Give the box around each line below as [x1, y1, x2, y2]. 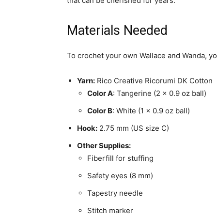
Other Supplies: [77, 141, 131, 150]
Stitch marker [87, 206, 133, 215]
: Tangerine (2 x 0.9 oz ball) [113, 89, 206, 98]
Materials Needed [67, 23, 168, 38]
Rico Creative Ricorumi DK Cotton [95, 76, 213, 85]
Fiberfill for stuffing [87, 154, 154, 163]
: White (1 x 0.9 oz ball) [112, 106, 190, 115]
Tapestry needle [87, 188, 143, 198]
